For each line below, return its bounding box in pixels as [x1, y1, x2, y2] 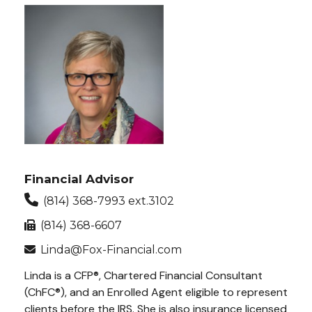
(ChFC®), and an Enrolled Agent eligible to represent [24, 285, 288, 299]
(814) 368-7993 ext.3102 [43, 194, 174, 208]
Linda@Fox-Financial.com [40, 243, 182, 256]
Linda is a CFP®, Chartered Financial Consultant [24, 268, 263, 283]
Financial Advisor [24, 172, 134, 186]
